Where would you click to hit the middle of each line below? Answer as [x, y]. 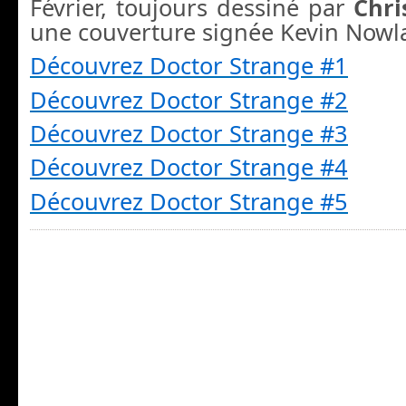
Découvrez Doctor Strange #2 [189, 99]
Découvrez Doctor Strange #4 [189, 167]
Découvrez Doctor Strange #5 [189, 201]
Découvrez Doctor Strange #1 [189, 66]
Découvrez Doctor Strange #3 [189, 133]
